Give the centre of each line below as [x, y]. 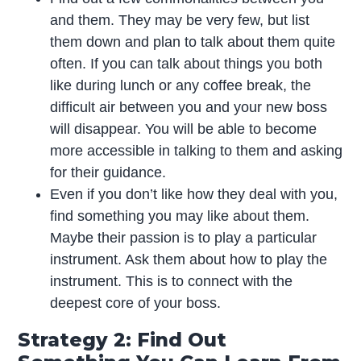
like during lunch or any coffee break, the [181, 86]
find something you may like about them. [180, 216]
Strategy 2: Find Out [122, 340]
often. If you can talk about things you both [187, 64]
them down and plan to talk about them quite [193, 42]
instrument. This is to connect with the [172, 282]
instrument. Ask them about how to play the [189, 260]
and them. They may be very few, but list [180, 21]
